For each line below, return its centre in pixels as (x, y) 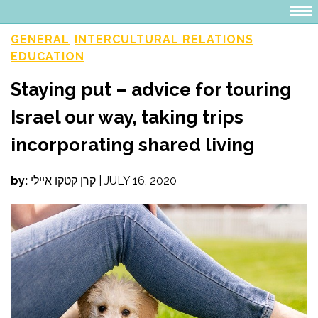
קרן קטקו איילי (63, 180)
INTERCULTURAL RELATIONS (164, 39)
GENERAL (40, 39)
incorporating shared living (133, 144)
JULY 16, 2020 (141, 180)
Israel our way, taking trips (127, 117)
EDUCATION (48, 56)
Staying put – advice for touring (151, 89)
